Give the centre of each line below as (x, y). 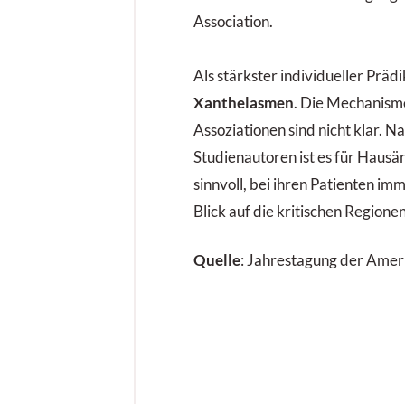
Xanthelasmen (244, 103)
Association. (233, 21)
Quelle (217, 260)
